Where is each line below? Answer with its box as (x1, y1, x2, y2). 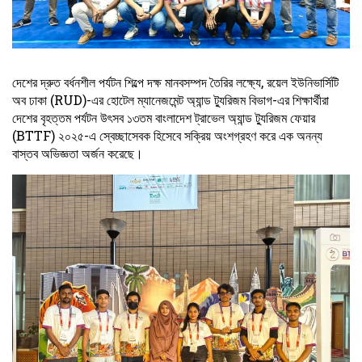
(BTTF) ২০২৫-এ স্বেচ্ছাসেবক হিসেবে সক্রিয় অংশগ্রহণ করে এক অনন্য (12, 126, 322, 144)
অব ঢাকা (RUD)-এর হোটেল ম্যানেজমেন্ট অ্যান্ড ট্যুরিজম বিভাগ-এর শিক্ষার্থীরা (12, 90, 329, 108)
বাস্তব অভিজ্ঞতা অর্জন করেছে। (12, 144, 143, 162)
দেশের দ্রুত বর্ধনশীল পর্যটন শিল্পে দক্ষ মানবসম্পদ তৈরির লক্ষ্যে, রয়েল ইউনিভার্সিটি (12, 73, 339, 90)
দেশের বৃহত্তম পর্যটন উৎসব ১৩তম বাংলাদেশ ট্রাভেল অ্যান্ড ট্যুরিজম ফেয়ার (12, 108, 315, 126)
